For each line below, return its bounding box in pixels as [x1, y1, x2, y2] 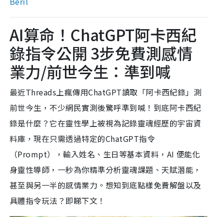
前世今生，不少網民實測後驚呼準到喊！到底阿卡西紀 [10, 102, 201, 114]
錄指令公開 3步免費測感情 [10, 42, 192, 64]
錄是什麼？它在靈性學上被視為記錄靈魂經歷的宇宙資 [10, 117, 201, 129]
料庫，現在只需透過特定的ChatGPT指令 [10, 133, 155, 145]
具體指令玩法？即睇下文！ [10, 195, 106, 207]
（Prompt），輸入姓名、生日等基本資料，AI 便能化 [10, 148, 201, 160]
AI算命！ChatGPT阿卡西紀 [10, 23, 197, 46]
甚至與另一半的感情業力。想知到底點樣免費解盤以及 [10, 179, 201, 191]
